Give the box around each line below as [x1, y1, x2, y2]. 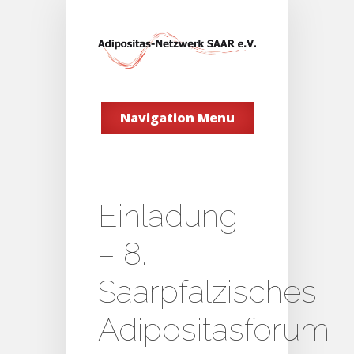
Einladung [98, 197, 238, 235]
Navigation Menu [119, 109, 235, 127]
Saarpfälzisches [98, 273, 317, 311]
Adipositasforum [98, 311, 330, 348]
